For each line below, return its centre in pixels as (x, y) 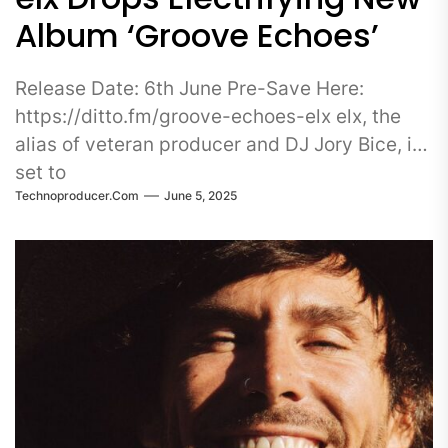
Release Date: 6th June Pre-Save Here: (189, 88)
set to (40, 172)
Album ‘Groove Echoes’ (197, 35)
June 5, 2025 (200, 195)
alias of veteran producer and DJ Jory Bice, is (218, 144)
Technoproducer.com (77, 195)
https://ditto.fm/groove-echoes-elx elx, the (208, 116)
